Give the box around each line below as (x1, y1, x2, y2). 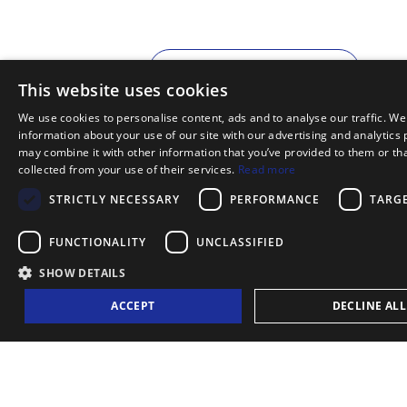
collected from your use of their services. (18, 162, 238, 177)
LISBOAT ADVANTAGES (127, 361, 382, 396)
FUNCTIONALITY (49, 233, 146, 250)
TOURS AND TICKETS (188, 247, 340, 270)
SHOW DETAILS (39, 265, 126, 281)
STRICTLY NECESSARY (49, 191, 180, 207)
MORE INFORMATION (170, 59, 321, 82)
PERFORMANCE (230, 191, 320, 207)
